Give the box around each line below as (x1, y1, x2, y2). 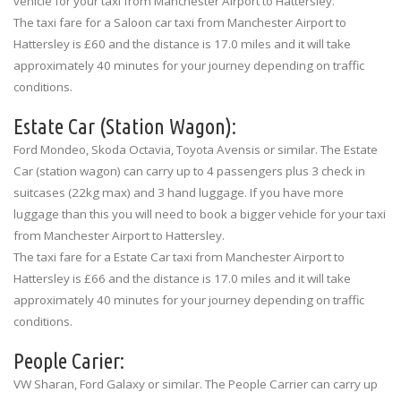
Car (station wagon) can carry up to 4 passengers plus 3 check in (13, 162, 365, 179)
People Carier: (13, 348, 124, 373)
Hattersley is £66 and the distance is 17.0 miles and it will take (13, 269, 351, 286)
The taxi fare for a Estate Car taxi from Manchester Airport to (13, 248, 345, 265)
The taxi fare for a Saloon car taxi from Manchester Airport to (13, 13, 346, 30)
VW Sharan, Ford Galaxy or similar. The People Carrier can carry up (13, 375, 378, 392)
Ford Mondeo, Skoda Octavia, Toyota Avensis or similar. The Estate (13, 141, 378, 158)
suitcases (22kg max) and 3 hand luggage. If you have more (13, 183, 344, 200)
